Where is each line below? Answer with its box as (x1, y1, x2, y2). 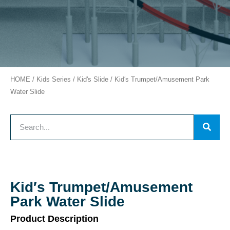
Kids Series (36, 75, 71, 83)
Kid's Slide (77, 75, 108, 83)
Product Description (10, 213, 99, 224)
